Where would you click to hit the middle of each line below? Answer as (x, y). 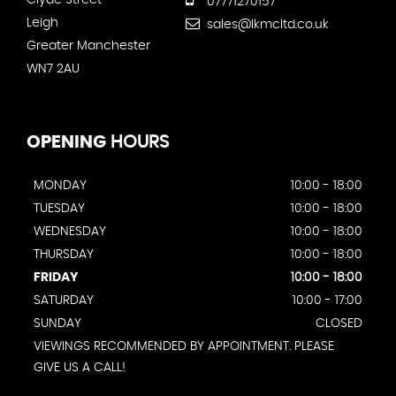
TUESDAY (59, 209)
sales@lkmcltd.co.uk (266, 25)
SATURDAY (64, 301)
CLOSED (339, 324)
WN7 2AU (53, 69)
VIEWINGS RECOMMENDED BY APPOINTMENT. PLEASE (184, 347)
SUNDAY (57, 324)
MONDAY (60, 186)
